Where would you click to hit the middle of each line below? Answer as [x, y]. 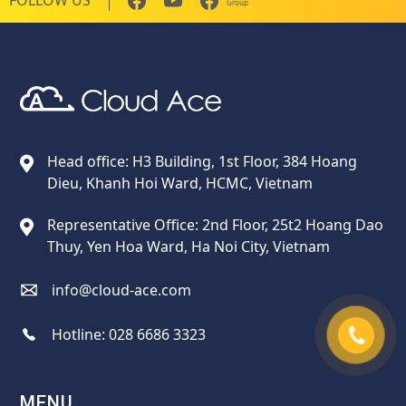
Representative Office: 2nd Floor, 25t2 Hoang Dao [216, 225]
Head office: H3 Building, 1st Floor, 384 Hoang [203, 161]
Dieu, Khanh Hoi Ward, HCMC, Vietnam [180, 183]
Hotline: [81, 334]
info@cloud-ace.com [122, 290]
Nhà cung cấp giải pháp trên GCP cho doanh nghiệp [35, 119]
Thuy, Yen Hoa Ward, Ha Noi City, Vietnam [189, 246]
